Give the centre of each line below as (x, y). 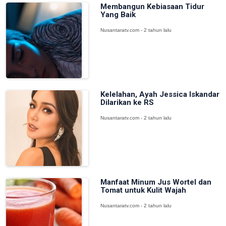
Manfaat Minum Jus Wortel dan (156, 182)
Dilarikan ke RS (127, 102)
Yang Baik (118, 15)
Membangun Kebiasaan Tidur (152, 7)
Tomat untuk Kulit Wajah (143, 190)
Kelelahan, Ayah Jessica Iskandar (160, 94)
